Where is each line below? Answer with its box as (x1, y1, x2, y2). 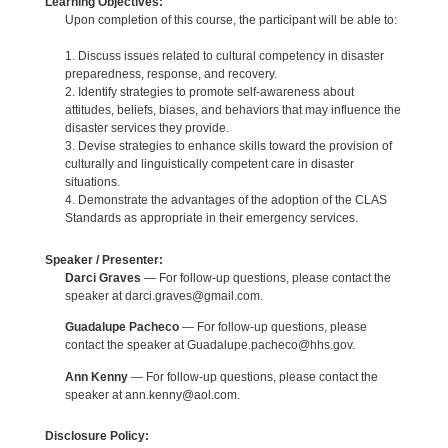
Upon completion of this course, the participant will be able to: (64, 13, 397, 28)
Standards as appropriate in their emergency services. (64, 211, 358, 226)
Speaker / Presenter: (44, 252, 163, 267)
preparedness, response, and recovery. (64, 67, 277, 82)
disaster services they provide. (64, 121, 229, 136)
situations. (64, 175, 120, 190)
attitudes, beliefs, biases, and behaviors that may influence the (64, 103, 401, 118)
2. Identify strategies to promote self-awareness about (64, 85, 354, 100)
